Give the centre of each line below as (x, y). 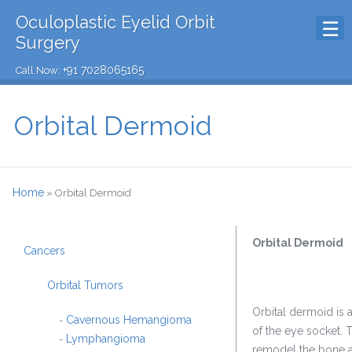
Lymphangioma (104, 339)
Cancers (44, 251)
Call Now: (39, 70)
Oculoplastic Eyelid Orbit (115, 22)
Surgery (48, 42)
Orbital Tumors (85, 285)
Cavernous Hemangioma (127, 320)
